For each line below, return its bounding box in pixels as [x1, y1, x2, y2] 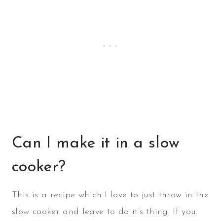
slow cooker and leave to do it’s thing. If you [12, 207, 196, 217]
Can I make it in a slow [12, 135, 180, 151]
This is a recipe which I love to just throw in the [12, 190, 209, 200]
